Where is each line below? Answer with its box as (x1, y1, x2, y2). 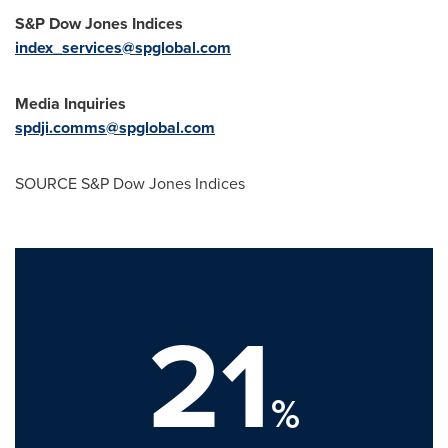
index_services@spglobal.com (15, 36, 231, 59)
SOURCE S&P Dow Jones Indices (15, 172, 245, 195)
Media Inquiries (15, 92, 126, 115)
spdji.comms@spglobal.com (15, 116, 215, 139)
